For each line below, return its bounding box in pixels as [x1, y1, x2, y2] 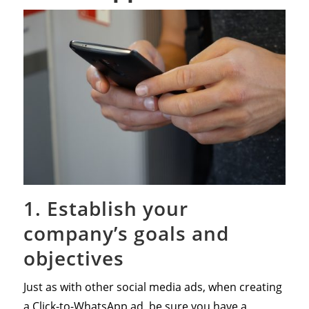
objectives [23, 244, 124, 271]
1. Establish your [23, 195, 188, 221]
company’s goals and [23, 219, 229, 246]
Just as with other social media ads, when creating [23, 279, 282, 295]
